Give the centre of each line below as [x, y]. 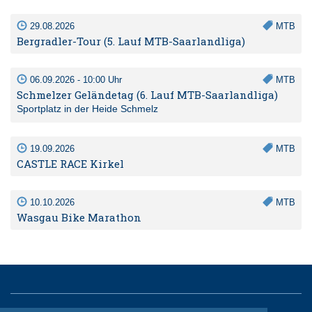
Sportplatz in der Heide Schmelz [87, 108]
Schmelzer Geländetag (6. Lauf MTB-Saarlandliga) [147, 94]
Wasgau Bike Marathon [79, 217]
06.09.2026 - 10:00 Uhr [75, 79]
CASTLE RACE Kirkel [70, 163]
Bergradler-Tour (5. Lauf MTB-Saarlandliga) [131, 41]
